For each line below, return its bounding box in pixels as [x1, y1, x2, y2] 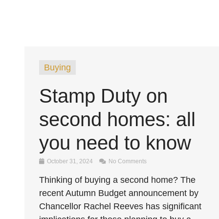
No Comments [107, 158, 147, 165]
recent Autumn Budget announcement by [39, 188, 198, 198]
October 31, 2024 [45, 158, 94, 165]
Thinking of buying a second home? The [39, 175, 196, 185]
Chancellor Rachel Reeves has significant [39, 201, 201, 211]
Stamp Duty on [39, 85, 168, 107]
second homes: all [39, 109, 196, 130]
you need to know [39, 132, 191, 153]
